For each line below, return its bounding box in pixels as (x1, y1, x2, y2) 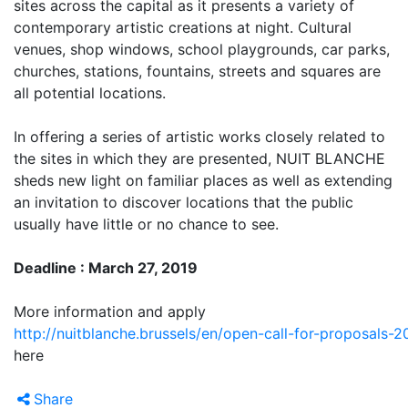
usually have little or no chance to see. (14, 214, 279, 233)
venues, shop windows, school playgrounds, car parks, (14, 39, 390, 58)
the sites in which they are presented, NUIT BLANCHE (14, 148, 385, 168)
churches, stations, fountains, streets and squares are (14, 61, 381, 80)
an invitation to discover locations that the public (14, 192, 353, 211)
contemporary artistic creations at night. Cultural (14, 17, 352, 36)
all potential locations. (14, 83, 166, 102)
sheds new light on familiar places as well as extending (14, 170, 393, 189)
